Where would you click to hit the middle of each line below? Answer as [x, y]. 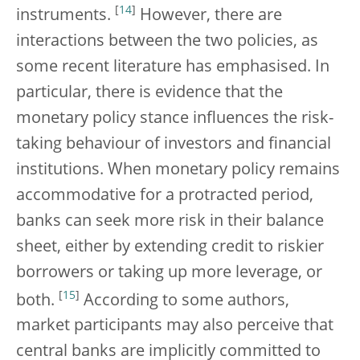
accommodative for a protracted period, [165, 196]
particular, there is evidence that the [149, 93]
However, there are [209, 16]
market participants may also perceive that [175, 327]
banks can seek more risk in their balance [170, 221]
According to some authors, [184, 301]
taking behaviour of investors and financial [174, 144]
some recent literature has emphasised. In [173, 67]
